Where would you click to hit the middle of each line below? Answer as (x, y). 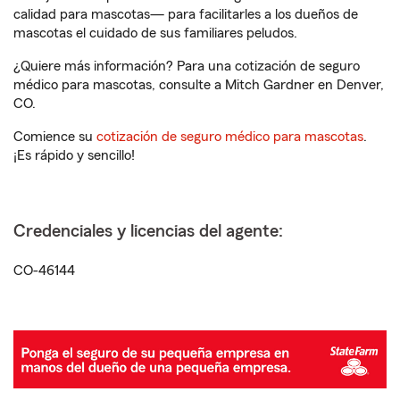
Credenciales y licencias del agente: (148, 231)
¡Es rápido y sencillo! (74, 155)
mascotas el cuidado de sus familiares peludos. (155, 33)
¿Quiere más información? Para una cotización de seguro (187, 66)
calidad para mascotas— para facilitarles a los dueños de (186, 14)
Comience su (55, 137)
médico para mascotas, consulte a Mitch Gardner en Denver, (199, 85)
